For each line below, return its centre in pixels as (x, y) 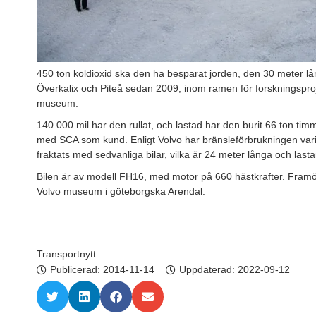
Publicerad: (77, 270)
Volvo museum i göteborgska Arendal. (121, 192)
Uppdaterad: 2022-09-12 (235, 270)
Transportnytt (66, 254)
